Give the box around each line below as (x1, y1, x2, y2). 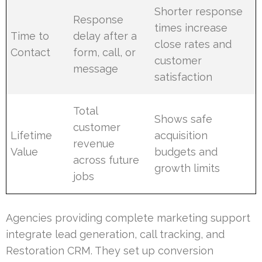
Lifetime (11, 129, 53, 142)
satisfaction (154, 70, 213, 83)
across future (73, 153, 140, 166)
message (73, 62, 119, 75)
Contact (11, 46, 51, 58)
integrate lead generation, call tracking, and (6, 227, 225, 240)
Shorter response (154, 5, 243, 18)
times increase (154, 21, 228, 34)
